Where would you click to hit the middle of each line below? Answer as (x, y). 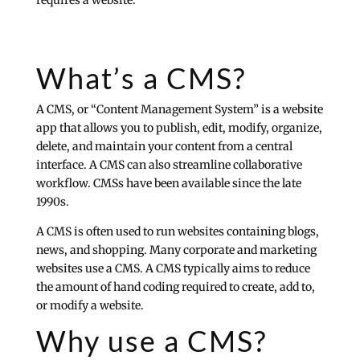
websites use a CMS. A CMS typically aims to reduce (173, 269)
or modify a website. (90, 306)
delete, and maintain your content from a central (164, 147)
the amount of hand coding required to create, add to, (175, 287)
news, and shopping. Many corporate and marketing (176, 250)
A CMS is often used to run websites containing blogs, (177, 232)
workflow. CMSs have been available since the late (168, 184)
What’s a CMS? (141, 78)
